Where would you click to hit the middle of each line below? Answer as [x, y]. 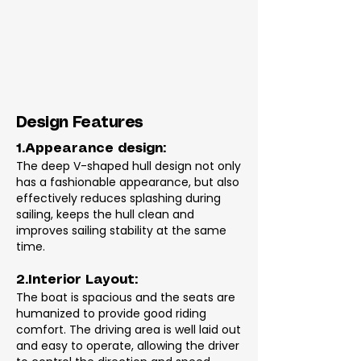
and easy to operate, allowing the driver [128, 346]
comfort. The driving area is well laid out [129, 330]
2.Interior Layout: [77, 280]
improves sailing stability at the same [121, 230]
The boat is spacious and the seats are [126, 297]
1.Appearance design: [91, 149]
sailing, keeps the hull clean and [105, 214]
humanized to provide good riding [111, 313]
